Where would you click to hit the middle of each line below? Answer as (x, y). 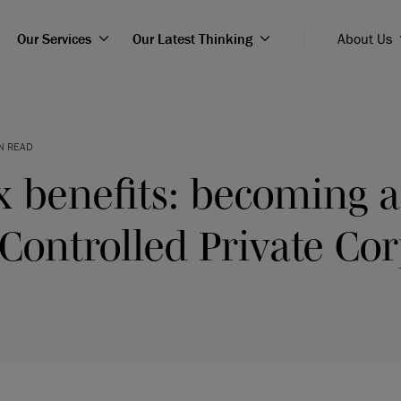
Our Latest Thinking (192, 38)
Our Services (54, 38)
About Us (364, 38)
